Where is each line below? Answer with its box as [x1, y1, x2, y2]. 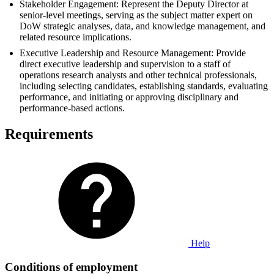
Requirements [5, 126, 93, 143]
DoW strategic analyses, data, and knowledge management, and [20, 21, 265, 32]
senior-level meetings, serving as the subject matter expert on [20, 10, 253, 21]
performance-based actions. [20, 103, 125, 114]
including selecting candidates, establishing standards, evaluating [20, 81, 268, 92]
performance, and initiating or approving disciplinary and [20, 92, 239, 103]
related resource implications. [20, 32, 131, 43]
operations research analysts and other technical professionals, [20, 70, 257, 81]
